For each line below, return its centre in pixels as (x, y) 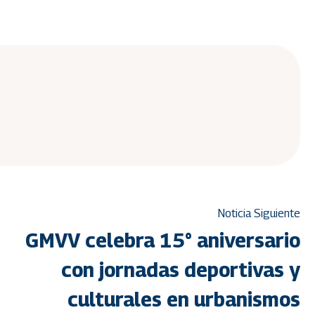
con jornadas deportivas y (181, 270)
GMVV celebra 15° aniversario (163, 240)
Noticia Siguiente (259, 214)
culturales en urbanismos (184, 300)
